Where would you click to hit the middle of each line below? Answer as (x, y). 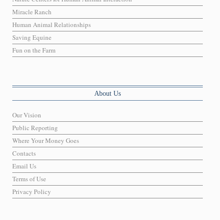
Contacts (24, 153)
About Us (108, 94)
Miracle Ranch (32, 12)
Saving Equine (32, 38)
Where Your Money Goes (46, 141)
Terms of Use (29, 179)
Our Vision (27, 115)
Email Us (24, 166)
